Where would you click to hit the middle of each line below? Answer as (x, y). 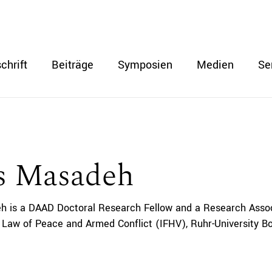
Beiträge (73, 65)
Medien (215, 65)
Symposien (145, 65)
